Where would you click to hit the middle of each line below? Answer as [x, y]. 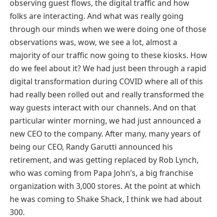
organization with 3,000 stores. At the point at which [105, 186]
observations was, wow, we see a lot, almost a [93, 42]
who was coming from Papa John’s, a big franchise [101, 173]
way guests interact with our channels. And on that [103, 107]
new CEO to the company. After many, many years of [105, 133]
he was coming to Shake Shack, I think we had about [106, 199]
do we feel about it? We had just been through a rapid [108, 68]
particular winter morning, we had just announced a [105, 120]
